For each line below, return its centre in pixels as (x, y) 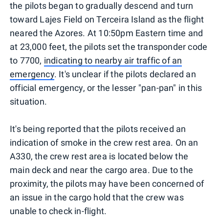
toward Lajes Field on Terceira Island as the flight (107, 19)
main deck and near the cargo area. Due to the (102, 170)
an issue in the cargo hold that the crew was (97, 197)
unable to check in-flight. (58, 211)
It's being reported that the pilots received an (98, 129)
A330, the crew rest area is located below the (99, 156)
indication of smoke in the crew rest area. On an (104, 142)
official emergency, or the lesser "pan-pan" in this (106, 88)
